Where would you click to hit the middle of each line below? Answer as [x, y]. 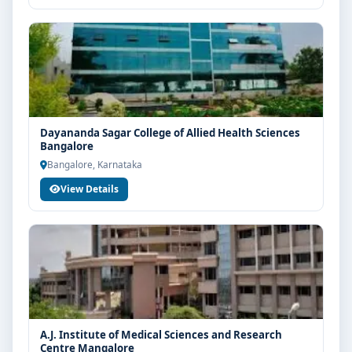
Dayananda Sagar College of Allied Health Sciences [170, 133]
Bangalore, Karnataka [95, 164]
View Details [90, 189]
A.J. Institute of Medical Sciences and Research [161, 335]
